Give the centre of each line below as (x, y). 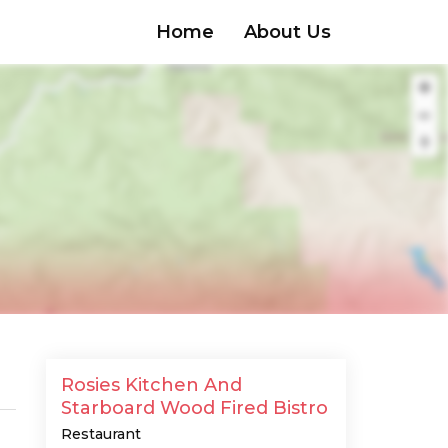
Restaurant (101, 434)
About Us (287, 31)
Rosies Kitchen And (151, 385)
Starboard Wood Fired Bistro (194, 408)
